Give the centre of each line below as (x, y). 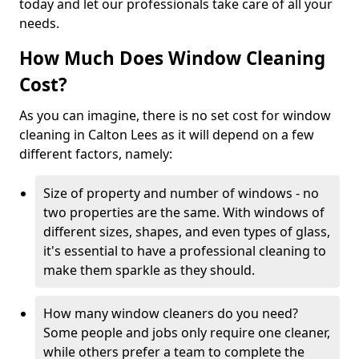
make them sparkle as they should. (149, 270)
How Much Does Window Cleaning (172, 58)
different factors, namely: (96, 154)
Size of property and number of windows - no (181, 193)
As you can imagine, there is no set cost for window (175, 115)
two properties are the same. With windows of (184, 212)
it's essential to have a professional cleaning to (185, 251)
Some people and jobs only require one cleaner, (187, 333)
